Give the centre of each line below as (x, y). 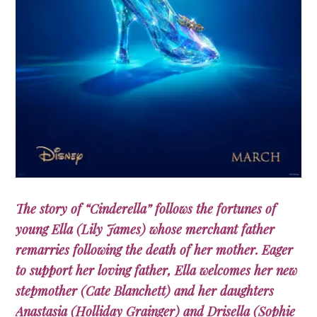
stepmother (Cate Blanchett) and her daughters (145, 291)
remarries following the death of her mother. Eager (155, 250)
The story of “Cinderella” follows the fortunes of (146, 209)
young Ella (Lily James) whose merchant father (145, 230)
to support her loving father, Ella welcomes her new (157, 271)
